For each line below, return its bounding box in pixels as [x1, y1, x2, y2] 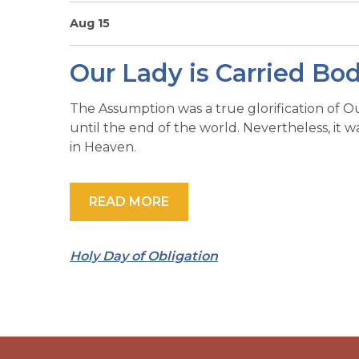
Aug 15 [70, 15, 110, 30]
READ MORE [89, 193, 169, 209]
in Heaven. [70, 139, 136, 155]
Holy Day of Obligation [70, 248, 218, 264]
